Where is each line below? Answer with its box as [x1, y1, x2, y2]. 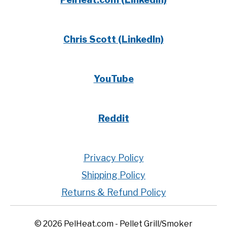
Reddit [98, 113, 129, 124]
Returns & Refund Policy [61, 187, 166, 198]
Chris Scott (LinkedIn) [63, 34, 164, 45]
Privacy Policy [83, 153, 144, 163]
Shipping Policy [82, 170, 145, 180]
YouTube [93, 73, 134, 84]
